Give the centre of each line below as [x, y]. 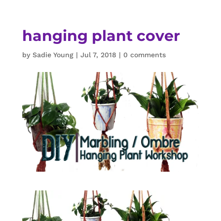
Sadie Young [53, 55]
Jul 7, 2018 [98, 55]
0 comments [144, 55]
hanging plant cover [101, 36]
